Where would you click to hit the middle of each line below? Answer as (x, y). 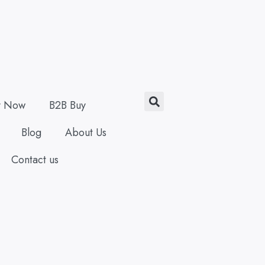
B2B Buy (67, 105)
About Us (85, 132)
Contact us (35, 160)
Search (172, 99)
